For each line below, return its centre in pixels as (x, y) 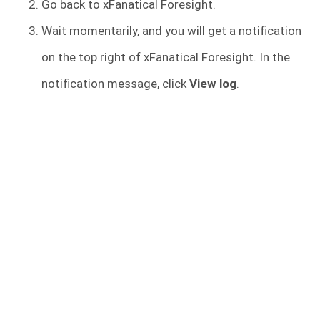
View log (213, 83)
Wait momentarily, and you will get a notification (171, 30)
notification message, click (115, 83)
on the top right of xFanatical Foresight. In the (166, 57)
